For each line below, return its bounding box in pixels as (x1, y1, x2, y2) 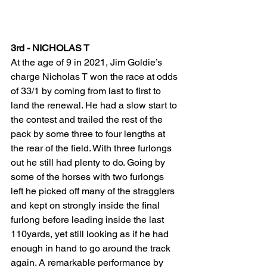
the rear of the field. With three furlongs (11, 142, 174, 154)
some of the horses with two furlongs (11, 170, 166, 182)
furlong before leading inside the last (11, 213, 166, 225)
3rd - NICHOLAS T (11, 42, 92, 54)
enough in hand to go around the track (11, 242, 173, 254)
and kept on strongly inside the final (11, 199, 162, 211)
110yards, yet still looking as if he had (11, 228, 171, 240)
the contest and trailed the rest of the (11, 113, 165, 125)
